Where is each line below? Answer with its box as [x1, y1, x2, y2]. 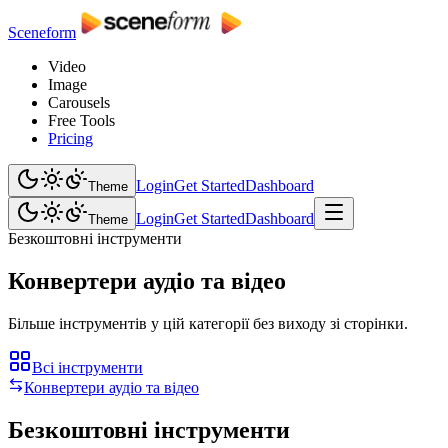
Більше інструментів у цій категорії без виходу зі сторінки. [8, 314, 408, 332]
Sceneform [8, 24, 76, 41]
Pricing [48, 130, 93, 147]
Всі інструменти [32, 358, 143, 376]
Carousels [48, 94, 110, 111]
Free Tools [48, 112, 115, 129]
